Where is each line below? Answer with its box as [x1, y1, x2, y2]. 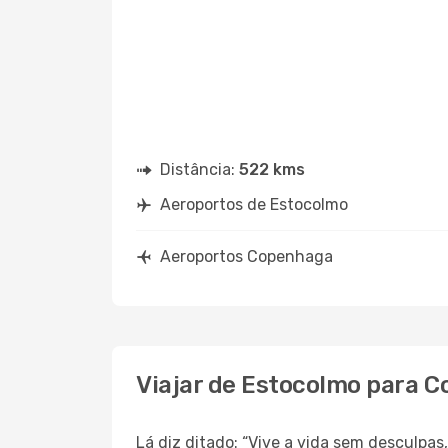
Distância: [160, 160, 239, 179]
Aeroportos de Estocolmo [160, 195, 348, 214]
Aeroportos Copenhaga [160, 247, 333, 266]
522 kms [239, 160, 305, 179]
